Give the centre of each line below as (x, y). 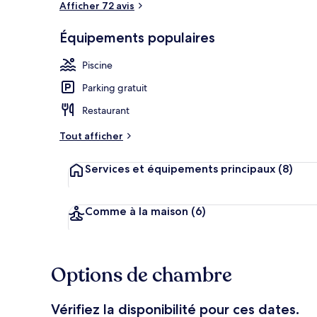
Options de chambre (142, 275)
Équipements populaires (137, 37)
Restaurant (106, 110)
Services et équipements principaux (180, 168)
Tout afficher (91, 136)
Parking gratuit (115, 87)
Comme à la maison (137, 211)
